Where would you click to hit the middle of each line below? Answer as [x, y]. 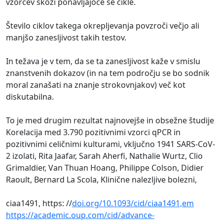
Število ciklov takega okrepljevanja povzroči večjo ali [103, 26]
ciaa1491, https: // [39, 203]
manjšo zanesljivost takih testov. [66, 38]
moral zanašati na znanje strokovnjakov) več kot [96, 85]
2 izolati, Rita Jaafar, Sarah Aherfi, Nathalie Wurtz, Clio [104, 156]
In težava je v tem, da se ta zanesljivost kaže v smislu [103, 61]
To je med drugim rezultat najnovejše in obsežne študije [110, 121]
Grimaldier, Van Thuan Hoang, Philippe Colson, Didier [105, 168]
